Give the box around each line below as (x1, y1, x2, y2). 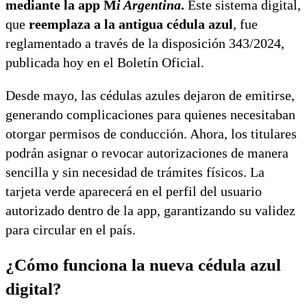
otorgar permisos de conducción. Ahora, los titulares (5, 125, 297, 141)
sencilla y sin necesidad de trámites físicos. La (5, 164, 265, 180)
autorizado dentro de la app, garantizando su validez (5, 202, 295, 218)
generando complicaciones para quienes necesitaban (5, 106, 295, 122)
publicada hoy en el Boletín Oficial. (5, 54, 204, 70)
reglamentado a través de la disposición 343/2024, (5, 35, 284, 51)
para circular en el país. (5, 221, 136, 237)
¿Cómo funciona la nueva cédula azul (5, 256, 281, 275)
